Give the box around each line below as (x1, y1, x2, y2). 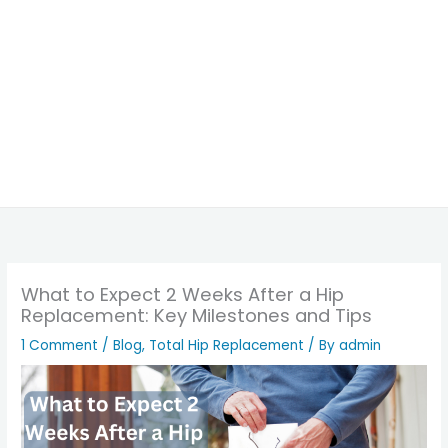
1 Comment (21, 335, 99, 355)
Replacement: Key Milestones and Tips (21, 302, 373, 328)
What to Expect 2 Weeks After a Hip (21, 281, 345, 307)
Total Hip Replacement (149, 335, 305, 355)
